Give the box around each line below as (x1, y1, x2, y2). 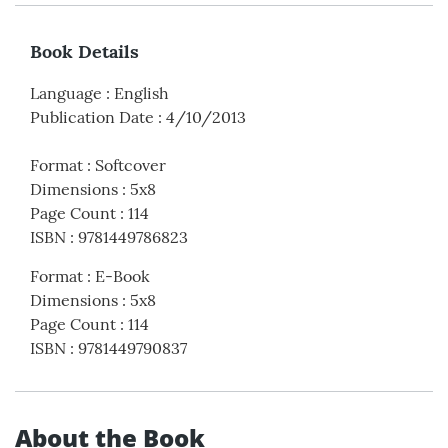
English (114, 83, 169, 104)
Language (30, 83, 102, 104)
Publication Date (30, 107, 154, 128)
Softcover (95, 155, 166, 176)
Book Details (30, 40, 139, 64)
